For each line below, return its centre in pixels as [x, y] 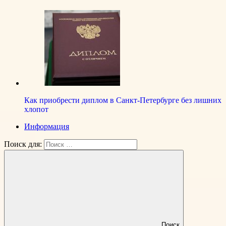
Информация [47, 127]
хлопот [36, 109]
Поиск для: [23, 144]
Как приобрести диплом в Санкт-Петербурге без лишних [123, 100]
